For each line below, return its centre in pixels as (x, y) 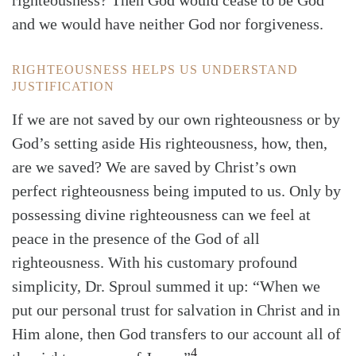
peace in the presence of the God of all (136, 239)
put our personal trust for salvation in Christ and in (176, 310)
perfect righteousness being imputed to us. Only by (176, 191)
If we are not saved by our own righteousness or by (176, 120)
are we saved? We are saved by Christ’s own (154, 167)
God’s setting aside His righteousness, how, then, (170, 143)
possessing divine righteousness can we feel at (161, 215)
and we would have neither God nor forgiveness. (168, 24)
